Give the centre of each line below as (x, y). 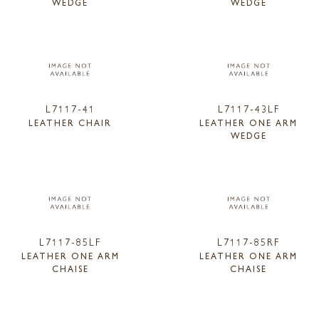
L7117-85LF (70, 241)
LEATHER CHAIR (70, 122)
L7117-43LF (249, 108)
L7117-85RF (249, 241)
